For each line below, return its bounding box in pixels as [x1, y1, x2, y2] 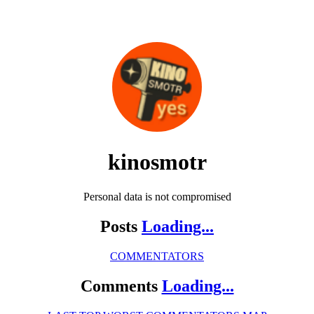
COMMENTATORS [110, 250, 204, 262]
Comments [80, 276, 162, 295]
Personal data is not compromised [83, 190, 231, 203]
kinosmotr [107, 149, 207, 175]
